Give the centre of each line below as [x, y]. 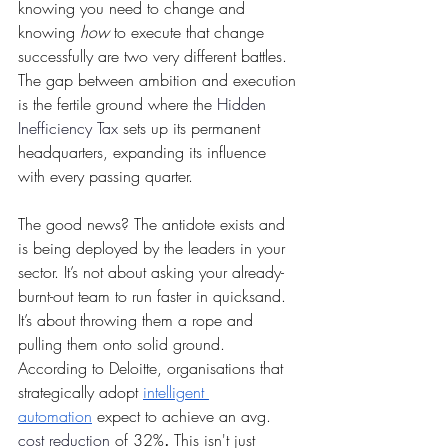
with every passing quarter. [105, 176]
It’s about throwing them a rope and [138, 320]
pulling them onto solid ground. [124, 344]
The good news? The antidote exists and [154, 224]
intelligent [176, 392]
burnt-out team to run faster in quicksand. [154, 296]
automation [55, 416]
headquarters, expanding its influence [144, 152]
